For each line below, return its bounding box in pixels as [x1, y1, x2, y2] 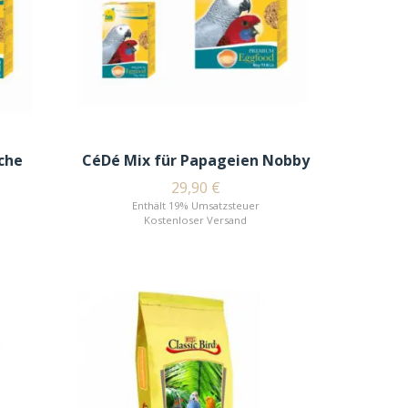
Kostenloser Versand [144, 213, 248, 228]
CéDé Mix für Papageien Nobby [81, 150, 310, 171]
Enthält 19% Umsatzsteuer [131, 199, 260, 213]
